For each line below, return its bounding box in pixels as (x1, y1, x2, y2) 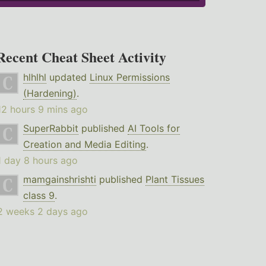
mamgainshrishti (23, 173, 96, 186)
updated (46, 71, 90, 84)
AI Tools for (127, 122, 180, 135)
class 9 (23, 189, 55, 202)
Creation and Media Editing (23, 138, 146, 151)
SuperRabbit (23, 122, 78, 135)
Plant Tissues (145, 173, 204, 186)
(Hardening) (23, 87, 77, 100)
